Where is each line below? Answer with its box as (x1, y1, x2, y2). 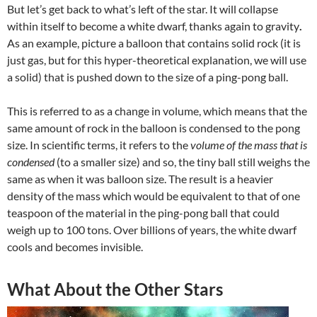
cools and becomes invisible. (7, 240, 143, 254)
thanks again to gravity (189, 19, 299, 33)
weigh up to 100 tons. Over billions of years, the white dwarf (7, 223, 296, 237)
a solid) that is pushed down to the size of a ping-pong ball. (7, 70, 290, 84)
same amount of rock (7, 121, 108, 135)
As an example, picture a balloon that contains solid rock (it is (7, 36, 301, 50)
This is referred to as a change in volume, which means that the (7, 104, 307, 118)
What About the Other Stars (7, 279, 223, 300)
